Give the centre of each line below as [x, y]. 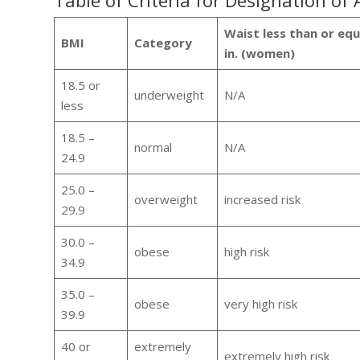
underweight [169, 95]
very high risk [260, 304]
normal [153, 147]
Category [163, 43]
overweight [166, 200]
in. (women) [259, 53]
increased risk [262, 200]
